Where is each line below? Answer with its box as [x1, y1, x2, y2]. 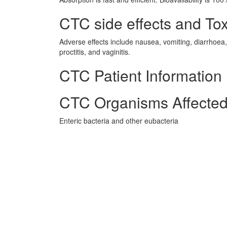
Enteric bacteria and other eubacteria [59, 116, 178, 126]
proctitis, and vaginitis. [59, 47, 130, 57]
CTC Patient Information [59, 64, 222, 86]
